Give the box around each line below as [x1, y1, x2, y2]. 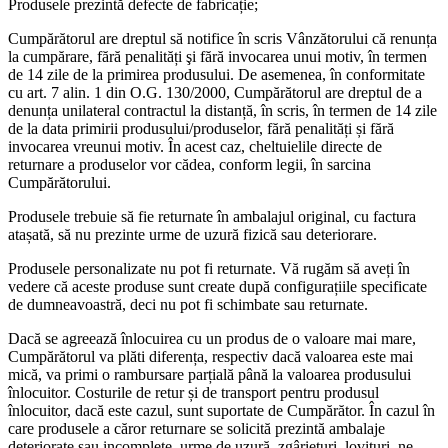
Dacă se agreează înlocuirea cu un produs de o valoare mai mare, [8, 330, 416, 348]
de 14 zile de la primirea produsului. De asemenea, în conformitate [8, 66, 425, 84]
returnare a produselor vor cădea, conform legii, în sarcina [8, 156, 371, 174]
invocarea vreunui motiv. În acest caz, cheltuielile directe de [8, 138, 382, 156]
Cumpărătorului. [8, 174, 111, 192]
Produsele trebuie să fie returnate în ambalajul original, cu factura [8, 208, 416, 226]
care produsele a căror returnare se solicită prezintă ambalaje [8, 420, 385, 438]
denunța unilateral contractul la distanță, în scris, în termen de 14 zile [8, 102, 437, 120]
